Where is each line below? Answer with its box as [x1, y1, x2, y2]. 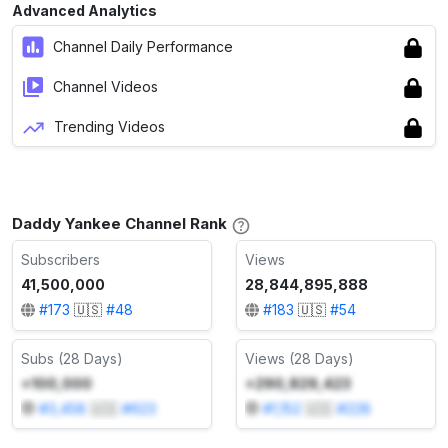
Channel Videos [53, 77, 158, 95]
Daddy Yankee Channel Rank [12, 214, 227, 234]
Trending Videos [54, 117, 165, 135]
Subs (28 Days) [21, 349, 123, 367]
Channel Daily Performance [53, 37, 233, 55]
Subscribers [21, 251, 100, 269]
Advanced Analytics [12, 2, 157, 20]
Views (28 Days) [245, 349, 354, 367]
